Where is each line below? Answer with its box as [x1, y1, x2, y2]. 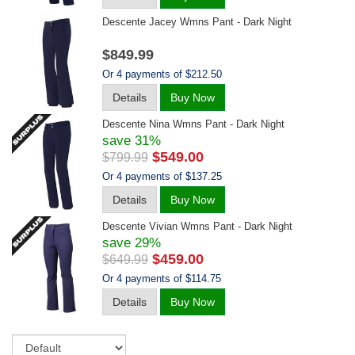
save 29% [102, 235, 161, 250]
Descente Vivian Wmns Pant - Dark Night [102, 220, 292, 232]
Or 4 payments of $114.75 [102, 273, 221, 284]
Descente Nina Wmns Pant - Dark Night [102, 118, 284, 130]
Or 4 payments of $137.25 [102, 170, 222, 182]
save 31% [102, 133, 161, 148]
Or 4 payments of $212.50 [102, 68, 222, 80]
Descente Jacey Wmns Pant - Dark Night [102, 16, 292, 28]
